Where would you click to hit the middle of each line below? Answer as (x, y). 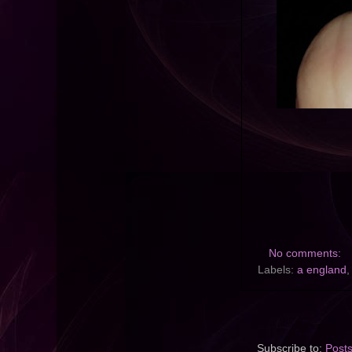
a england (322, 270)
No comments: (306, 254)
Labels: (277, 270)
